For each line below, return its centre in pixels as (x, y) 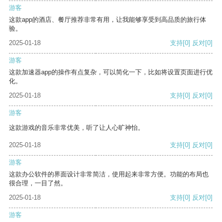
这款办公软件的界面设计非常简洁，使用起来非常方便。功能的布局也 (109, 174)
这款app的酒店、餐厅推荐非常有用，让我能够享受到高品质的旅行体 (108, 20)
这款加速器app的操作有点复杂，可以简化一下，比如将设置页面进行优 (111, 72)
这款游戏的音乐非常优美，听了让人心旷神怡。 (77, 128)
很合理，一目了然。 (38, 183)
